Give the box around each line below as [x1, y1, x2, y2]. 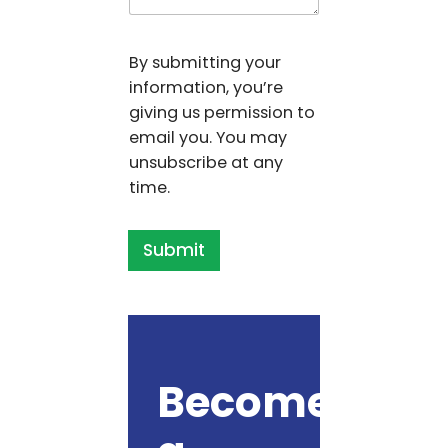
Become [156, 373, 332, 433]
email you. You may [129, 125, 287, 149]
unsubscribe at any [129, 150, 283, 174]
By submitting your [129, 50, 281, 74]
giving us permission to [129, 100, 315, 124]
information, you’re [129, 75, 283, 99]
